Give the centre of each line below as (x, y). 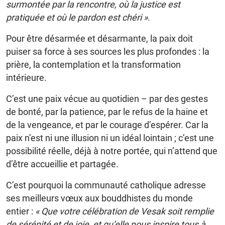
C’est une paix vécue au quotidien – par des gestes (107, 98)
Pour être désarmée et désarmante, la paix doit (99, 38)
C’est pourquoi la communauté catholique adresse (106, 185)
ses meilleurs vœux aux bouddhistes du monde (99, 198)
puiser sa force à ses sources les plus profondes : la (108, 51)
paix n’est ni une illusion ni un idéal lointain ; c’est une (110, 138)
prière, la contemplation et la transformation (93, 64)
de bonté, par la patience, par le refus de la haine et (107, 111)
